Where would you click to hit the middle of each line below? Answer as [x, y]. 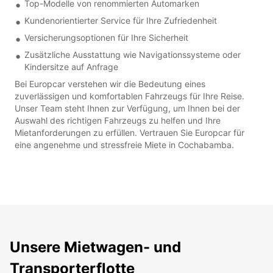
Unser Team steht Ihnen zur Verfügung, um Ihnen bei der [127, 108]
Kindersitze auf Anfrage [71, 66]
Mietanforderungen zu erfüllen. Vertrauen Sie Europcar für [129, 132]
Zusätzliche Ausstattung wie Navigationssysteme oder [133, 54]
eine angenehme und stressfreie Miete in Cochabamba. [124, 144]
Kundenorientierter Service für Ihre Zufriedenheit [121, 20]
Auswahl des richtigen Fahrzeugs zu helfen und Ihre [118, 120]
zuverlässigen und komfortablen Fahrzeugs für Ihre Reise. [129, 96]
